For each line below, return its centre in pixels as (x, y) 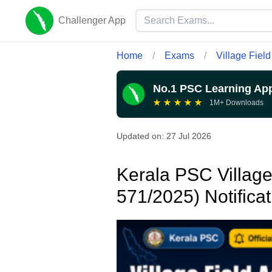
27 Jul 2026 (189, 136)
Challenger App (92, 20)
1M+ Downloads (236, 103)
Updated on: (141, 136)
